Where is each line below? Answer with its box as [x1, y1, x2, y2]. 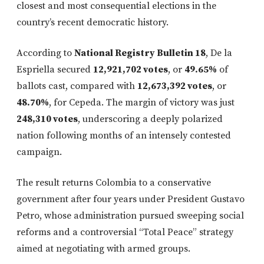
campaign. [16, 146, 62, 159]
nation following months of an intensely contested [16, 130, 231, 142]
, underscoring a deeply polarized [78, 113, 223, 126]
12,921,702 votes [93, 64, 168, 76]
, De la [206, 47, 232, 60]
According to [16, 47, 74, 60]
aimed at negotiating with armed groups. [16, 243, 190, 255]
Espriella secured [16, 64, 93, 76]
